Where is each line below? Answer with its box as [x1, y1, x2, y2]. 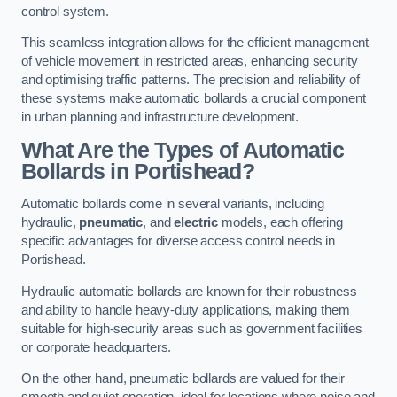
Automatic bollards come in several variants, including [21, 197, 325, 212]
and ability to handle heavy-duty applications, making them [21, 302, 350, 317]
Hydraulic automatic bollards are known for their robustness [21, 284, 357, 299]
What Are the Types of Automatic [21, 137, 344, 162]
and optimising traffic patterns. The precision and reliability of [21, 73, 360, 88]
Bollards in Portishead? [21, 159, 254, 183]
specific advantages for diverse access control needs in [21, 234, 336, 249]
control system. [21, 4, 109, 19]
